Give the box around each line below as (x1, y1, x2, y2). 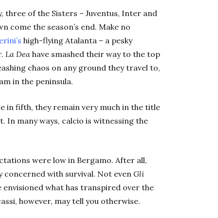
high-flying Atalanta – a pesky (21, 36, 132, 46)
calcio (62, 116, 86, 126)
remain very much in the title (51, 102, 160, 112)
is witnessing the (86, 116, 148, 126)
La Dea (5, 49, 30, 59)
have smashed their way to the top (30, 49, 160, 59)
